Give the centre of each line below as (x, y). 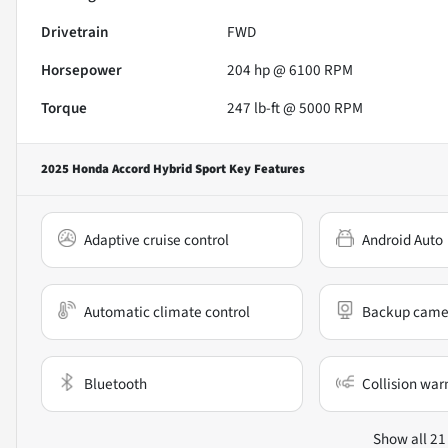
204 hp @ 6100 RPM (290, 69)
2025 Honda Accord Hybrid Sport (133, 168)
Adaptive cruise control (156, 239)
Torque (64, 107)
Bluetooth (115, 383)
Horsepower (81, 69)
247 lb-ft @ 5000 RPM (295, 107)
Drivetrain (75, 31)
